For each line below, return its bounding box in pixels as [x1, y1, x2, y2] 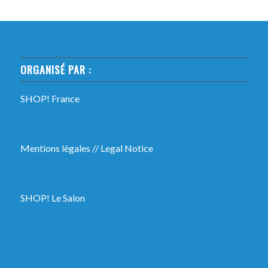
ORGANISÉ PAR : [20, 61, 91, 77]
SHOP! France [20, 92, 80, 104]
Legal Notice [100, 142, 153, 154]
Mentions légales [20, 142, 90, 154]
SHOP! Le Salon [20, 192, 85, 204]
